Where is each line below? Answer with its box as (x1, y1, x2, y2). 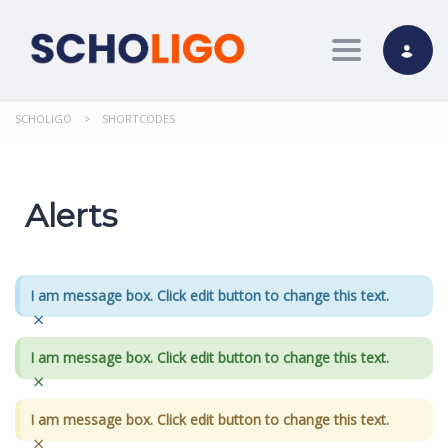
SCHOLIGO (15, 111, 72, 126)
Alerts (25, 196, 117, 235)
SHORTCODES (102, 111, 175, 126)
